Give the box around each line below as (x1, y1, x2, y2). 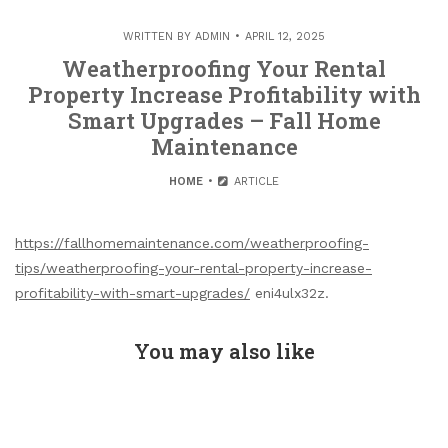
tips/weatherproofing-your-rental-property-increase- (15, 260, 372, 276)
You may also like (133, 338, 315, 364)
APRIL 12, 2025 (245, 30, 325, 43)
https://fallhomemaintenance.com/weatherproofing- (15, 235, 369, 251)
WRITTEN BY (123, 30, 195, 43)
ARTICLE (229, 175, 279, 188)
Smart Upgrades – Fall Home (67, 106, 381, 135)
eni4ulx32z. (250, 285, 329, 301)
